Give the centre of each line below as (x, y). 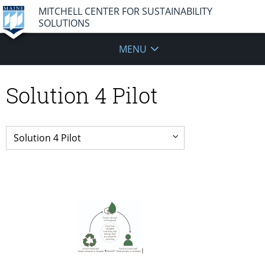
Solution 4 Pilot (82, 95)
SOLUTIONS (64, 23)
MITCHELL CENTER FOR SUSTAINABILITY (125, 11)
